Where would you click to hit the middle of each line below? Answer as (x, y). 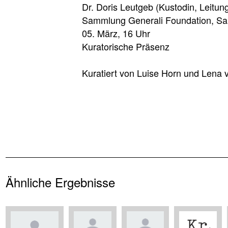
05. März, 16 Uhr (117, 33)
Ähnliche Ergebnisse (60, 182)
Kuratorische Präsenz (127, 46)
